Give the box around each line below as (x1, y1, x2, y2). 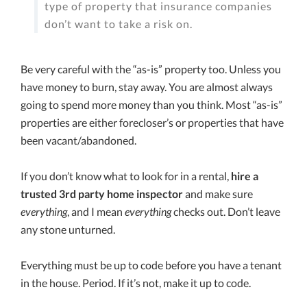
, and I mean (67, 205, 125, 219)
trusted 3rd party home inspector (21, 187, 183, 201)
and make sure (183, 187, 253, 201)
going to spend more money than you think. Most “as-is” (21, 98, 282, 112)
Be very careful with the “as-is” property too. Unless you (21, 62, 281, 76)
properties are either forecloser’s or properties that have (21, 116, 284, 130)
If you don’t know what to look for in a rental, (21, 169, 231, 183)
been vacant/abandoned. (21, 134, 136, 147)
